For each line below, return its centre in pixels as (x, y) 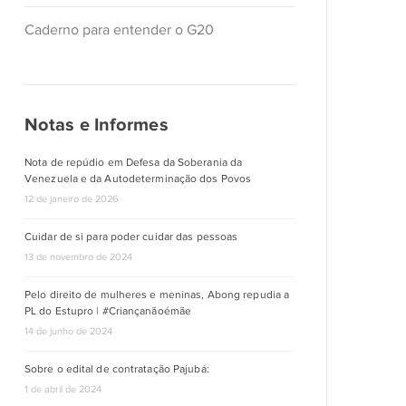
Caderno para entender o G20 (119, 30)
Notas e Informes (97, 124)
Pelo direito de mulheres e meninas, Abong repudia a (157, 295)
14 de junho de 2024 (68, 331)
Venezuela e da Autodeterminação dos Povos (138, 179)
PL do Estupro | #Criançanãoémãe (108, 311)
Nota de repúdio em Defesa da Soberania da (134, 162)
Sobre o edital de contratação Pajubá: (117, 369)
